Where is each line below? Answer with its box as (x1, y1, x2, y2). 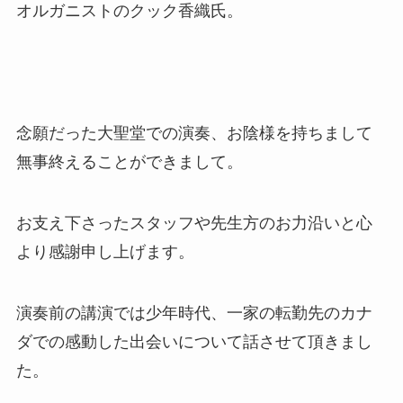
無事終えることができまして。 (15, 152, 243, 171)
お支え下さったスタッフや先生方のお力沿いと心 (15, 213, 372, 232)
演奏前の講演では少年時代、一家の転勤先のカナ (15, 303, 372, 322)
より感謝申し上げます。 (15, 242, 194, 261)
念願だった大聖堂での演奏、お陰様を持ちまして (15, 123, 372, 142)
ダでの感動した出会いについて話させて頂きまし (15, 332, 372, 351)
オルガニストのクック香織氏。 (15, 2, 243, 21)
